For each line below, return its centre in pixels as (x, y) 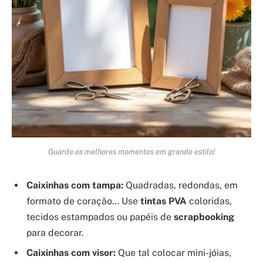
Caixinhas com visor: (71, 253)
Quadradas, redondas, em (181, 186)
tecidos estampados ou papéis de (100, 217)
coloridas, (209, 201)
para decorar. (55, 233)
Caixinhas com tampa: (75, 186)
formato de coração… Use (83, 201)
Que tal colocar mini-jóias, (173, 253)
